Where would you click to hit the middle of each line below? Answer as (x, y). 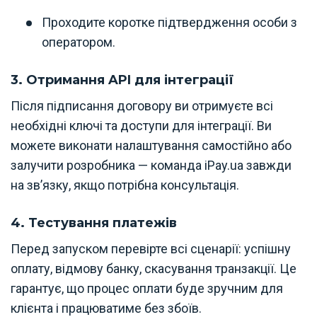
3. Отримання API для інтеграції (122, 80)
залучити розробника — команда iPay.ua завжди (151, 165)
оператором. (79, 42)
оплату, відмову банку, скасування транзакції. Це (154, 268)
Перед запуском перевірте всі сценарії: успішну (151, 248)
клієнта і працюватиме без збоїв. (106, 308)
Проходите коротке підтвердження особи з (169, 22)
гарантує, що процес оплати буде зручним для (147, 288)
